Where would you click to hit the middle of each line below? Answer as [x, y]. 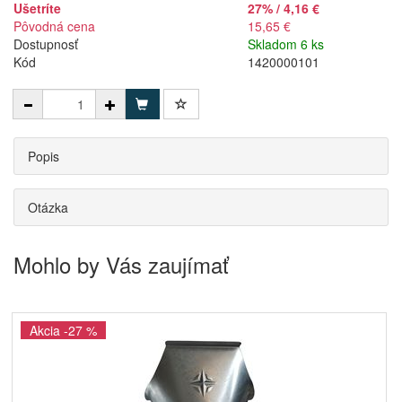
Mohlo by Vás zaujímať [121, 264]
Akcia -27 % [63, 330]
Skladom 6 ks [286, 44]
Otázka [48, 207]
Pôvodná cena [54, 26]
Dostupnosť [46, 44]
